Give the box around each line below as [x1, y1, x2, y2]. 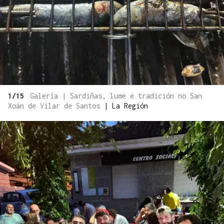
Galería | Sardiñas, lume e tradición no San [30, 91, 202, 100]
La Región [112, 101, 148, 110]
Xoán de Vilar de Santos [8, 101, 104, 110]
